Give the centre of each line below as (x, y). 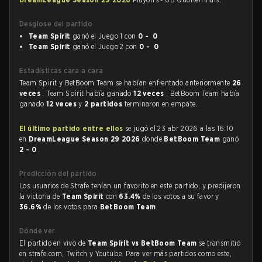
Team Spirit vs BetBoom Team (143, 243)
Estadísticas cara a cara (61, 70)
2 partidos (104, 104)
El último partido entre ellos (71, 128)
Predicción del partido (58, 173)
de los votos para (72, 207)
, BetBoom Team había (203, 93)
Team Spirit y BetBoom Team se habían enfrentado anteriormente (126, 83)
